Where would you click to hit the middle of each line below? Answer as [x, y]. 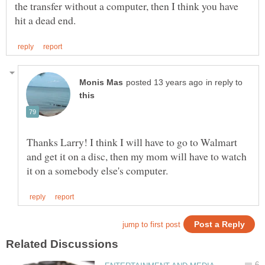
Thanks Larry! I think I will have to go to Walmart [132, 142]
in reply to [224, 83]
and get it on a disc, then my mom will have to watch [137, 156]
